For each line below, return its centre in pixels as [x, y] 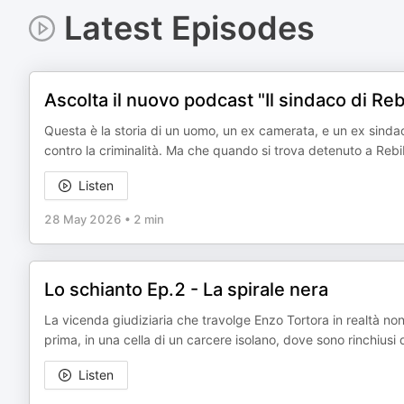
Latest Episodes [189, 28]
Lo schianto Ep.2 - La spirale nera [186, 289]
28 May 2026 [83, 219]
